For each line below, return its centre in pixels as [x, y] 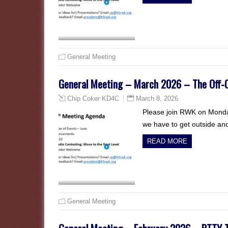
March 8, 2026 [157, 98]
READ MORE [167, 141]
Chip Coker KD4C [93, 99]
